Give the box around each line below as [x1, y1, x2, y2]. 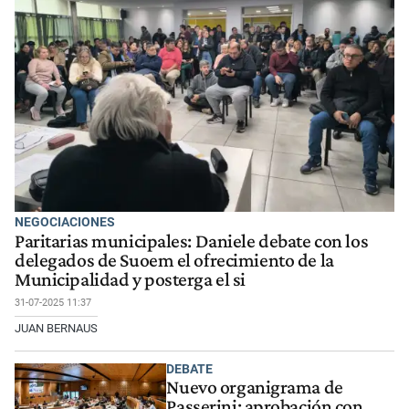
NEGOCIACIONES [15, 215, 115, 230]
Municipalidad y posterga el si [15, 267, 246, 290]
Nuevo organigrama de [166, 376, 343, 399]
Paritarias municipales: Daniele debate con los [15, 229, 369, 252]
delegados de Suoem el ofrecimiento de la [15, 248, 334, 271]
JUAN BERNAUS [15, 320, 98, 335]
